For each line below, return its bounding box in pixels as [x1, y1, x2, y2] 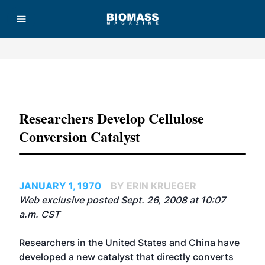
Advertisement [111, 79, 154, 86]
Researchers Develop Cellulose [19, 108, 204, 128]
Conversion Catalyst [19, 126, 140, 147]
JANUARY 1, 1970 [19, 180, 101, 192]
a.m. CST [19, 208, 60, 220]
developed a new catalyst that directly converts [19, 251, 234, 263]
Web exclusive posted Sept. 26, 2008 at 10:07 [19, 194, 225, 206]
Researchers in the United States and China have [19, 237, 240, 248]
